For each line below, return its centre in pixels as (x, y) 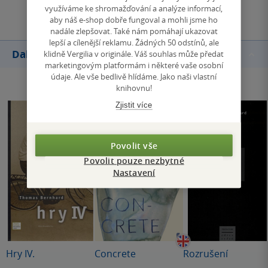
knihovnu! (134, 88)
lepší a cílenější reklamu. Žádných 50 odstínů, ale (134, 42)
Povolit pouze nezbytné (134, 160)
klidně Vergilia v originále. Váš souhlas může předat (134, 54)
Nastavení (134, 172)
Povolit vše (134, 145)
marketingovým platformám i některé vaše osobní (134, 65)
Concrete (115, 254)
